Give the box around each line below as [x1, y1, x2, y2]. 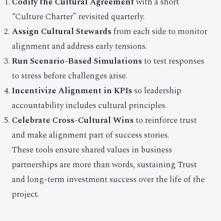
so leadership [132, 84, 182, 97]
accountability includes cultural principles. [12, 99, 167, 112]
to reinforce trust [134, 114, 197, 127]
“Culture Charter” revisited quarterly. [12, 10, 145, 23]
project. [12, 188, 39, 201]
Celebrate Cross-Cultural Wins [12, 114, 134, 127]
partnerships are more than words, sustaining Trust [12, 158, 197, 171]
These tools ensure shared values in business [12, 144, 172, 156]
